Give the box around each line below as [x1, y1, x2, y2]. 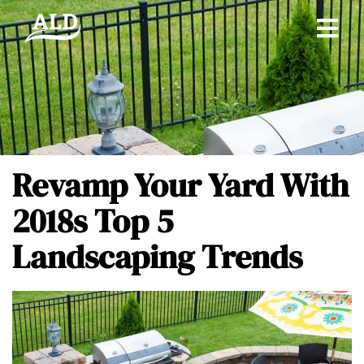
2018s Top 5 [12, 199, 173, 243]
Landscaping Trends [12, 235, 302, 279]
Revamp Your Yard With [12, 163, 349, 207]
